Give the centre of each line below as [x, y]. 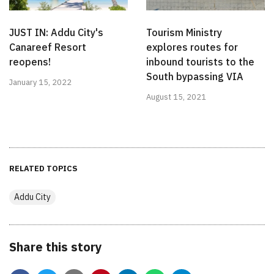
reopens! [30, 62]
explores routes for [192, 47]
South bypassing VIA [195, 77]
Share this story [56, 247]
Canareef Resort [48, 47]
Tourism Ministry [184, 33]
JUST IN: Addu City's [56, 33]
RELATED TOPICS [43, 169]
